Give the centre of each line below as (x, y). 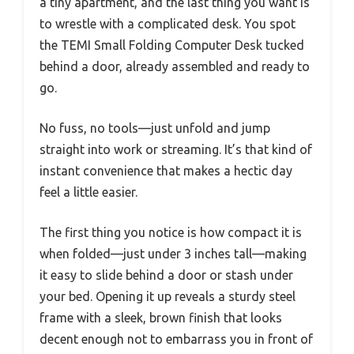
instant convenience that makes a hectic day (166, 171)
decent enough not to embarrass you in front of (176, 339)
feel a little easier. (88, 192)
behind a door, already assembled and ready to (175, 67)
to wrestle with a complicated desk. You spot (168, 24)
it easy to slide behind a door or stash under (166, 275)
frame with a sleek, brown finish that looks (161, 318)
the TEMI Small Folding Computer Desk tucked (172, 45)
